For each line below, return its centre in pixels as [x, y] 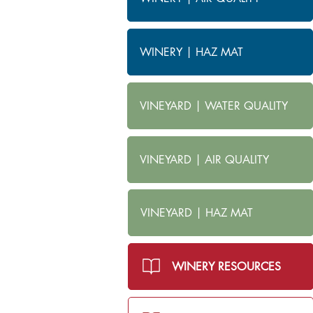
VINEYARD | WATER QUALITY [214, 106]
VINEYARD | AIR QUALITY [204, 160]
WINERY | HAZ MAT [191, 52]
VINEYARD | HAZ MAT [197, 213]
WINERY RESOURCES [226, 267]
